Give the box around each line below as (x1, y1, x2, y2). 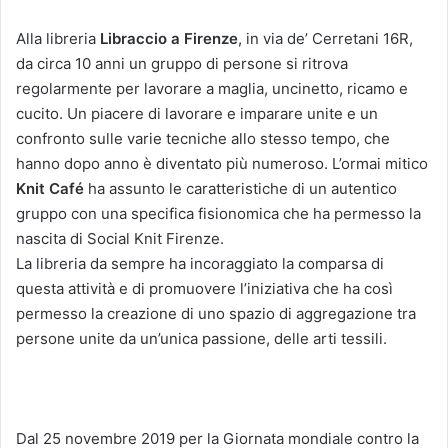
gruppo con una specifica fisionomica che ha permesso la (16, 203, 421, 223)
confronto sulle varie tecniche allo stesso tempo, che (16, 128, 390, 148)
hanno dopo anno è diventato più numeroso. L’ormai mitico (16, 153, 428, 173)
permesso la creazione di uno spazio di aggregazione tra (16, 303, 416, 323)
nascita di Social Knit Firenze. (16, 228, 224, 248)
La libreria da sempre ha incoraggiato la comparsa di (16, 253, 384, 273)
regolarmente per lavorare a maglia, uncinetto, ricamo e (16, 78, 408, 98)
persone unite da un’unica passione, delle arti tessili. (16, 328, 387, 348)
